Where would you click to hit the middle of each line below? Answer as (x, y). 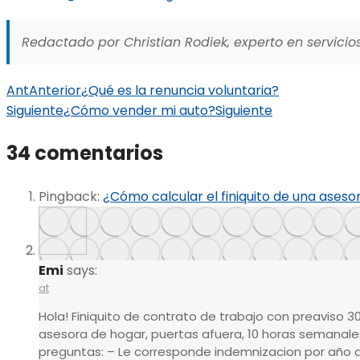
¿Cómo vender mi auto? (139, 111)
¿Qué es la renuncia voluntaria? (180, 91)
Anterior (55, 91)
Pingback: (69, 197)
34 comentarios (85, 153)
